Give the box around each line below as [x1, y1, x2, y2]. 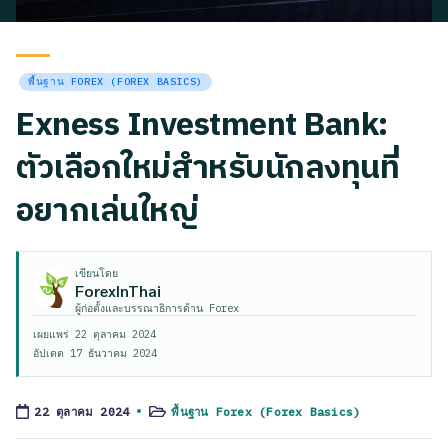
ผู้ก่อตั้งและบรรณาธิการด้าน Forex [75, 300, 239, 315]
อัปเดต [33, 345, 70, 360]
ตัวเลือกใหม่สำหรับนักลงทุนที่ [16, 141, 400, 195]
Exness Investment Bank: [16, 98, 388, 152]
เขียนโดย [75, 265, 118, 280]
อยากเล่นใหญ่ [16, 184, 199, 238]
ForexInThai [75, 279, 161, 301]
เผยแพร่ [33, 326, 75, 341]
